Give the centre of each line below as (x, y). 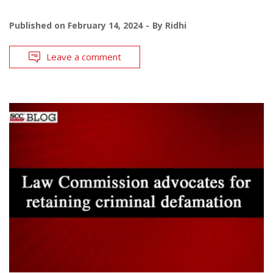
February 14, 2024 (105, 25)
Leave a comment (84, 56)
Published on (38, 25)
